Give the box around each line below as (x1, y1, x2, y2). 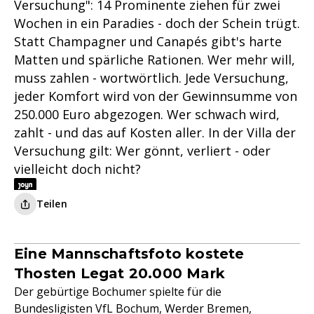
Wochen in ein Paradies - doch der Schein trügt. (14, 15, 300, 32)
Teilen (36, 197, 67, 210)
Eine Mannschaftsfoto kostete (14, 245, 245, 262)
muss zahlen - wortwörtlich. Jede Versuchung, (14, 69, 289, 86)
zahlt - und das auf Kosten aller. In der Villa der (14, 124, 296, 141)
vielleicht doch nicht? (14, 161, 141, 177)
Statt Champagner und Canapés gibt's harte (14, 33, 282, 50)
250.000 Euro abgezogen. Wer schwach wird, (14, 106, 280, 123)
